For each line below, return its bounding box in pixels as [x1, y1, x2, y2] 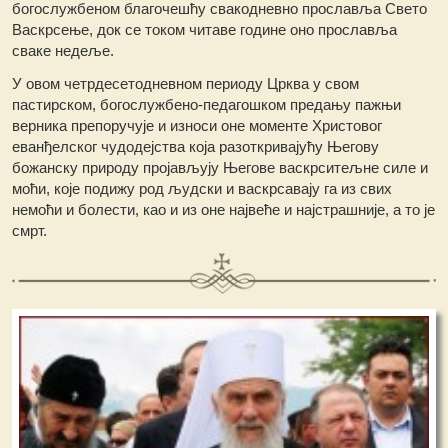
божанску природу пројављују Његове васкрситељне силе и [12, 159, 429, 177]
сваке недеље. [12, 42, 115, 60]
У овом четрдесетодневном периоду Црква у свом [12, 75, 360, 93]
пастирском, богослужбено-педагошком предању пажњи [12, 96, 402, 114]
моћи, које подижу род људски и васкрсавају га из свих [12, 180, 393, 198]
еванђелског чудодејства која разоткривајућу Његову [12, 138, 380, 156]
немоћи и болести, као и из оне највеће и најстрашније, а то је [12, 201, 436, 219]
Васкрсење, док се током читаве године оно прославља [12, 21, 398, 39]
